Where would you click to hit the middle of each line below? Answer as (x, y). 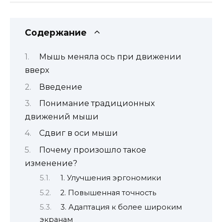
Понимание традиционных (97, 103)
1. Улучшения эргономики (111, 178)
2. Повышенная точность (108, 193)
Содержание (56, 32)
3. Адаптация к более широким (121, 207)
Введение (61, 87)
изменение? (51, 163)
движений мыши (62, 116)
